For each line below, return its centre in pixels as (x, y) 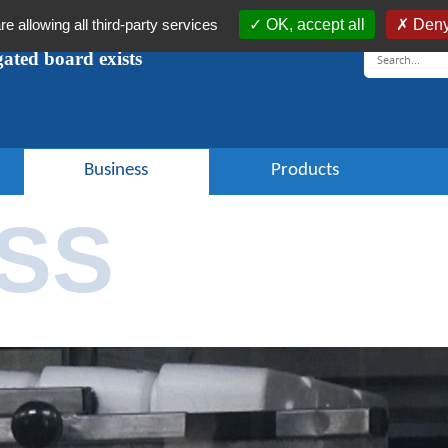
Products (305, 170)
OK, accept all (315, 24)
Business (116, 170)
